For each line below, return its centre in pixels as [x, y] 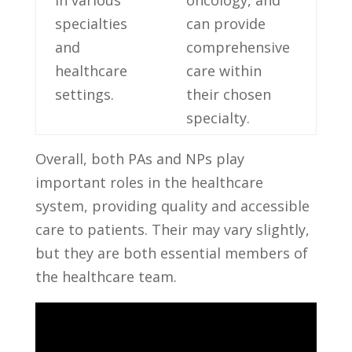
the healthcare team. [106, 277]
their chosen [228, 95]
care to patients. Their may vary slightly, [172, 230]
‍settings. [84, 95]
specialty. [218, 118]
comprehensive [238, 48]
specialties [91, 24]
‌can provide [225, 24]
